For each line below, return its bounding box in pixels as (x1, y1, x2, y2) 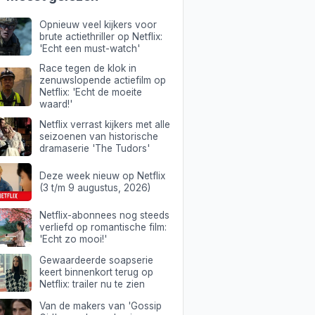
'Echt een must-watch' (39, 42, 140, 54)
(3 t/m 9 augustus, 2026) (39, 181, 150, 193)
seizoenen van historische (39, 131, 158, 143)
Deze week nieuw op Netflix (39, 169, 165, 181)
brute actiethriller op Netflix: (39, 30, 162, 42)
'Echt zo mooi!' (39, 233, 107, 245)
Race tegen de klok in (39, 63, 136, 75)
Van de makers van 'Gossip (39, 300, 162, 311)
